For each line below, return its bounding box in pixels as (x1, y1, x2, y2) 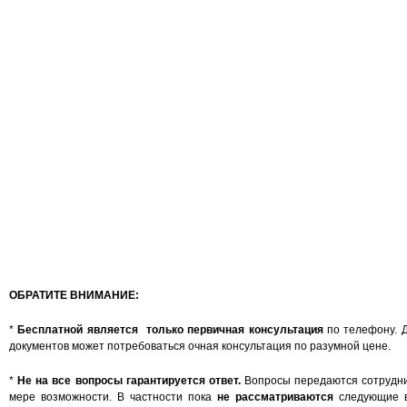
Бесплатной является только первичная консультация (17, 323, 323, 336)
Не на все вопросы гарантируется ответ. (17, 374, 241, 387)
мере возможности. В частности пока (9, 391, 217, 403)
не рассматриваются (217, 391, 333, 403)
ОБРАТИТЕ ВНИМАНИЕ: (9, 289, 139, 302)
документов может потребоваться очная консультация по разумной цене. (9, 340, 391, 352)
